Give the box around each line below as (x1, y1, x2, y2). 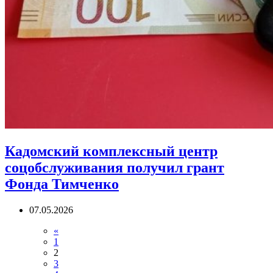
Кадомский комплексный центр (5, 143, 218, 160)
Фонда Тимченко (5, 176, 119, 193)
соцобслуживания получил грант (5, 160, 224, 176)
